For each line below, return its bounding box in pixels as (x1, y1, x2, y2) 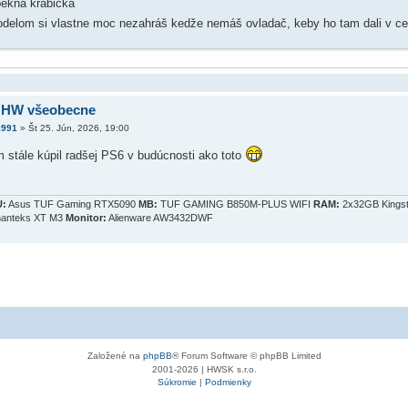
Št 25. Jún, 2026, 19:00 (27, 122, 129, 133)
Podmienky (204, 377, 251, 388)
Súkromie (157, 377, 197, 388)
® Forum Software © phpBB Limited (171, 351, 321, 362)
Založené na (87, 351, 143, 362)
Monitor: (66, 212, 107, 224)
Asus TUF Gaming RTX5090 (6, 199, 138, 210)
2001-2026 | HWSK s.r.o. (151, 364, 257, 375)
